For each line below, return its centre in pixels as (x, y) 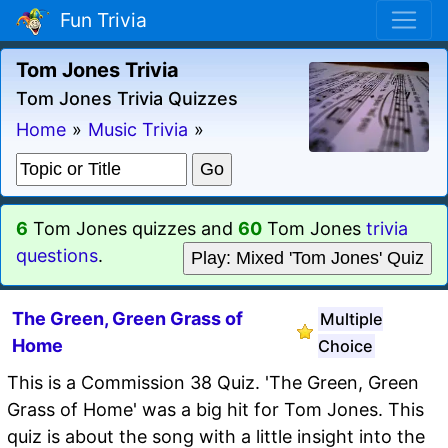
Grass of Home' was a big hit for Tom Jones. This (215, 409)
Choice (345, 345)
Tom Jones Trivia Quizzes (127, 98)
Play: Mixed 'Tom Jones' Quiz (307, 257)
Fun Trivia (98, 20)
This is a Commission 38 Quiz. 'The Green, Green (213, 382)
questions (57, 255)
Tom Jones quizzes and (133, 228)
